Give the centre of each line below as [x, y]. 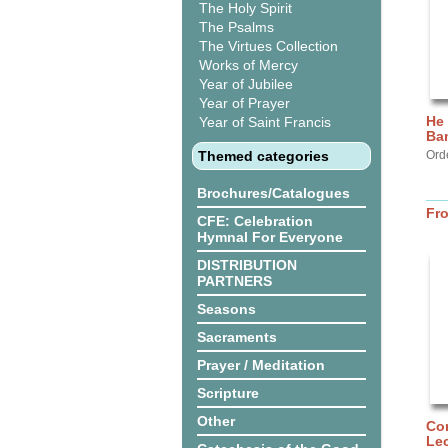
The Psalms [236, 27]
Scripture [228, 393]
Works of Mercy [248, 65]
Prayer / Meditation [261, 365]
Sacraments [237, 337]
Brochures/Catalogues [273, 193]
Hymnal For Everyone [270, 237]
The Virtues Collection [268, 46]
